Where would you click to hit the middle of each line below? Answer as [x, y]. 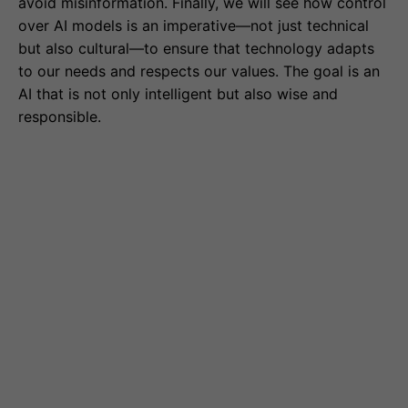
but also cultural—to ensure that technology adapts [196, 49]
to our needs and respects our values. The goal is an [199, 71]
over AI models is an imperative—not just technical [194, 26]
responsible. [60, 117]
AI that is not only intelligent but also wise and [178, 94]
